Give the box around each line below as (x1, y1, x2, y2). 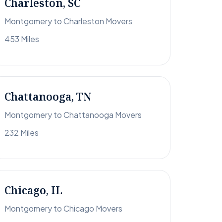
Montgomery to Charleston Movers (4, 16, 132, 27)
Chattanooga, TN (4, 90, 92, 104)
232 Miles (4, 127, 39, 138)
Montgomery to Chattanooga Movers (4, 110, 142, 120)
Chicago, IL (4, 183, 62, 198)
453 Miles (4, 34, 39, 45)
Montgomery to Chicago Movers (4, 203, 122, 214)
